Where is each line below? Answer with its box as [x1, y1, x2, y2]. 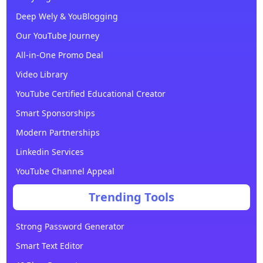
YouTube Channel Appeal [15, 165, 114, 177]
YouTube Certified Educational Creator [15, 87, 166, 99]
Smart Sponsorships [15, 107, 95, 119]
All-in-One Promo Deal [15, 49, 103, 60]
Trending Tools [89, 188, 174, 205]
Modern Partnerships [15, 126, 100, 138]
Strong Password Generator [15, 220, 124, 232]
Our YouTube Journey [15, 29, 99, 41]
